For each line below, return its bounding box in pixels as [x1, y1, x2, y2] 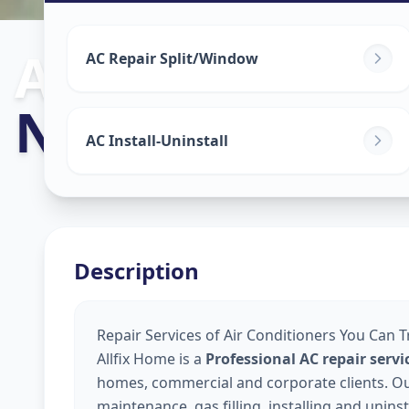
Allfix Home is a [97, 349, 205, 369]
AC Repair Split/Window [86, 48, 258, 68]
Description [74, 256, 199, 286]
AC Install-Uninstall [86, 131, 228, 151]
